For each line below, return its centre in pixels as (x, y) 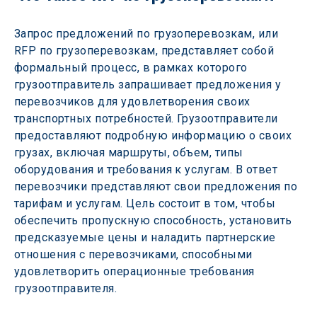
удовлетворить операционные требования (136, 271)
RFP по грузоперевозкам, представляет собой (146, 51)
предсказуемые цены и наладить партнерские (147, 237)
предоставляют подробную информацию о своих (155, 136)
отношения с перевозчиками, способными (135, 254)
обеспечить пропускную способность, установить (155, 220)
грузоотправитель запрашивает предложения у (149, 85)
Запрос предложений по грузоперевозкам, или (148, 34)
